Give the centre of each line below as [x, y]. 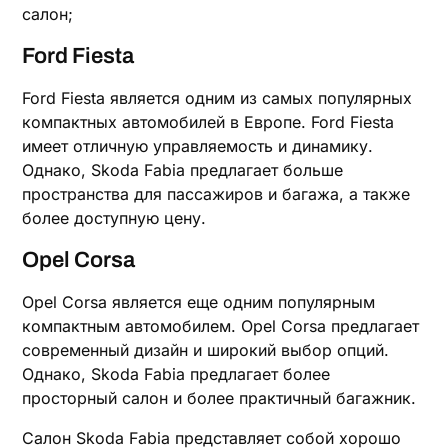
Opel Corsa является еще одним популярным [199, 302]
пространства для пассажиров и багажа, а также [216, 194]
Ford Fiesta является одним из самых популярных [217, 98]
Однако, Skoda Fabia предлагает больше [183, 170]
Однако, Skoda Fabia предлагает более [176, 374]
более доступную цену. [114, 218]
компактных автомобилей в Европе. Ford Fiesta [208, 122]
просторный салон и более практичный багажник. [219, 398]
